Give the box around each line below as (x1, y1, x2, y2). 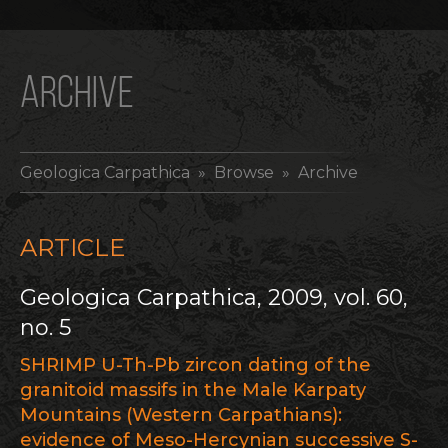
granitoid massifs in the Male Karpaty (20, 379, 366, 401)
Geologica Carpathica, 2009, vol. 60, (20, 284, 408, 311)
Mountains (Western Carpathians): (20, 404, 342, 426)
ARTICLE (20, 233, 125, 262)
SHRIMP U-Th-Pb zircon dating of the (20, 354, 371, 376)
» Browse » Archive (190, 163, 358, 182)
